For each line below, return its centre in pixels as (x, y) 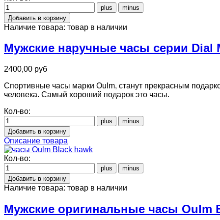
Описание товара (36, 141)
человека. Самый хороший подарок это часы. (87, 95)
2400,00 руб (26, 69)
